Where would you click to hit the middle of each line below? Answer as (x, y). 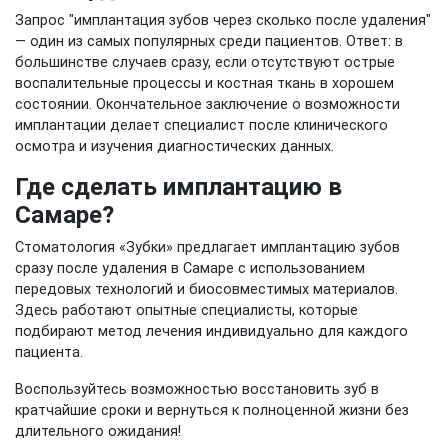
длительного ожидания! (98, 431)
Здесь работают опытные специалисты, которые (186, 310)
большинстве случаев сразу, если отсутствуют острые (205, 62)
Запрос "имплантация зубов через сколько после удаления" (223, 20)
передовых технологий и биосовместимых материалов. (206, 289)
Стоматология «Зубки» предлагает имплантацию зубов (207, 247)
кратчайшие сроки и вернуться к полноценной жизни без (212, 410)
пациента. (49, 352)
